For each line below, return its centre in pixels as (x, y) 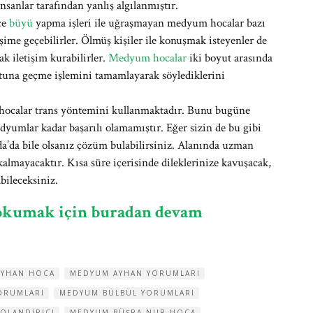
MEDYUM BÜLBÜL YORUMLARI (127, 293)
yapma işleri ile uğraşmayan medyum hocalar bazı (149, 23)
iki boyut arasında (230, 58)
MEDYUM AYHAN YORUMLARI (135, 273)
